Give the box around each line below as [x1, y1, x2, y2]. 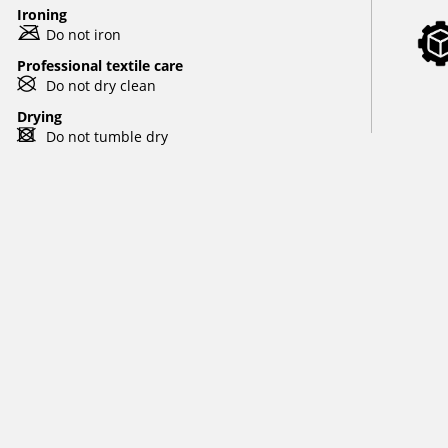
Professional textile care [16, 56, 183, 75]
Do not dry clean [45, 76, 156, 95]
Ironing [16, 5, 67, 24]
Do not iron [45, 25, 121, 44]
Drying [16, 107, 62, 126]
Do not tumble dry [45, 127, 168, 146]
